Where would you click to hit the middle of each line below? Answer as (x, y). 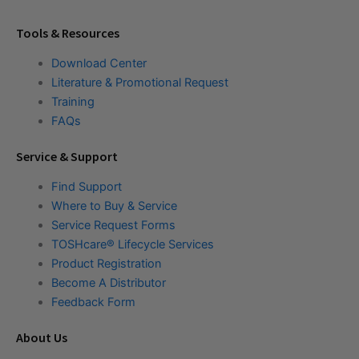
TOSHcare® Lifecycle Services (132, 244)
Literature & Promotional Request (139, 82)
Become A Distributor (108, 282)
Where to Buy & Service (114, 206)
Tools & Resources (68, 32)
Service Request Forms (113, 225)
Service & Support (67, 156)
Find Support (86, 186)
